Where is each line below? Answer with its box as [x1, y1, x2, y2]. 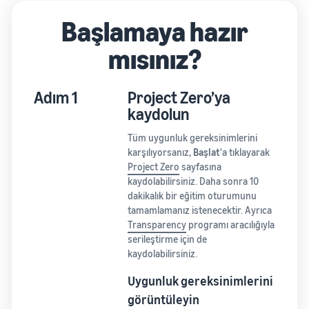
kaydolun [128, 104, 190, 124]
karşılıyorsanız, [128, 146, 194, 159]
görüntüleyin [128, 292, 200, 308]
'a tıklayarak [220, 146, 270, 159]
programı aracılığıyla [186, 219, 275, 231]
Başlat [193, 146, 221, 159]
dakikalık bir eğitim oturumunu [128, 190, 257, 202]
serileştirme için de [128, 233, 208, 246]
